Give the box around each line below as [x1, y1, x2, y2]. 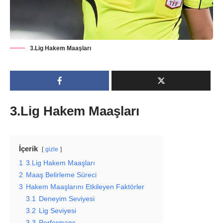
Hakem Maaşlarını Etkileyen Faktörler [26, 183, 144, 191]
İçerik [19, 144, 38, 153]
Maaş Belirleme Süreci [26, 171, 97, 179]
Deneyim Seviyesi [39, 195, 95, 203]
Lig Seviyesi [39, 207, 76, 215]
